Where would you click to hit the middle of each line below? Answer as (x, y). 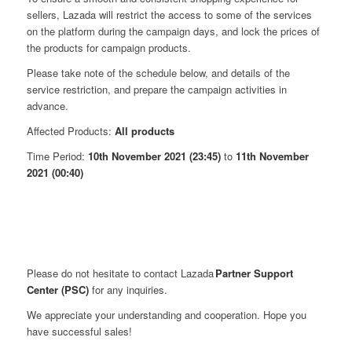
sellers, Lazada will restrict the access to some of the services (169, 15)
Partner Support (254, 273)
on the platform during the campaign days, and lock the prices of (173, 31)
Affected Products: (70, 131)
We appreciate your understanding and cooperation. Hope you (166, 315)
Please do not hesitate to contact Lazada (121, 273)
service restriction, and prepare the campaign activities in (156, 90)
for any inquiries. (128, 290)
